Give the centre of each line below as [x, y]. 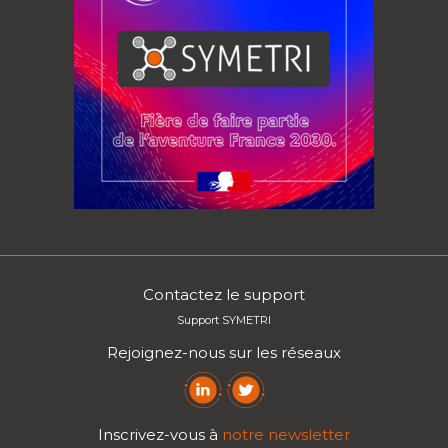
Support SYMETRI [224, 319]
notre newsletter [286, 434]
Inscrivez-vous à [160, 434]
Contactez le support [224, 294]
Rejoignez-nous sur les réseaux [224, 352]
